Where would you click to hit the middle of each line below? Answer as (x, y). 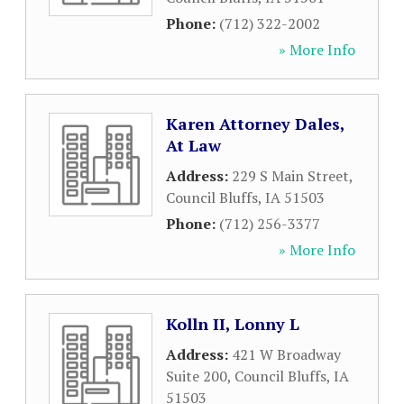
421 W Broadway (286, 354)
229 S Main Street (290, 176)
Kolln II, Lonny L (233, 324)
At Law (193, 145)
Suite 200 (197, 376)
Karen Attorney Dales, (255, 124)
